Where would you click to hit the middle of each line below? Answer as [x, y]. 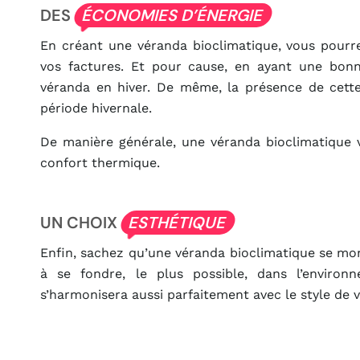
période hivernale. [96, 108]
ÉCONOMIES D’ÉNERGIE [173, 16]
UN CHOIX [81, 223]
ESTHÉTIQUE [178, 223]
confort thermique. [100, 163]
